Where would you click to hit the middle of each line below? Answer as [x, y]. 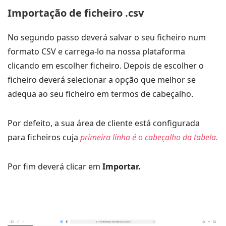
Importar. [122, 166]
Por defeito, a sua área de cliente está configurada [104, 123]
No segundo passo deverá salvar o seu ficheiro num [107, 37]
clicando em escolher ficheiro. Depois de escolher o [106, 65]
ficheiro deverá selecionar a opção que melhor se [102, 79]
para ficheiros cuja [44, 137]
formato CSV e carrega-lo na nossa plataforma [96, 51]
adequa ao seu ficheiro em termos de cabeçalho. [100, 94]
